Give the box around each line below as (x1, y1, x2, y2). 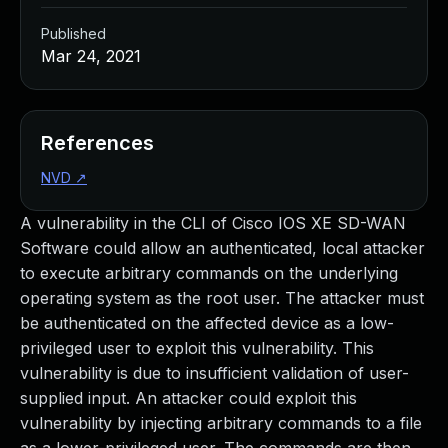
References (41, 131, 154, 155)
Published (41, 25, 106, 42)
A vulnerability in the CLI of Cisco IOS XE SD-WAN (20, 213, 406, 233)
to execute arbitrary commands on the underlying (20, 263, 398, 283)
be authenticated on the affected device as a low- (20, 313, 394, 333)
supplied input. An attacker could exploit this (20, 388, 357, 408)
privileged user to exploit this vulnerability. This (20, 338, 374, 358)
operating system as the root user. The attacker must (20, 288, 424, 308)
